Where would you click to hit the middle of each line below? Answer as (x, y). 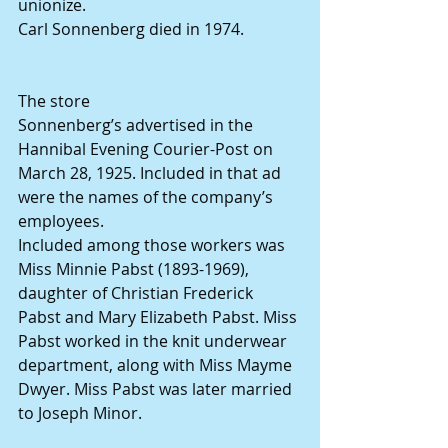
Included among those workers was (153, 245)
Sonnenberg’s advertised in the (137, 125)
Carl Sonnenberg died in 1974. (131, 29)
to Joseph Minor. (80, 413)
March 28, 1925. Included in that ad (151, 173)
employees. (61, 221)
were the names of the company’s (147, 197)
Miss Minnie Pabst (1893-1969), (135, 269)
